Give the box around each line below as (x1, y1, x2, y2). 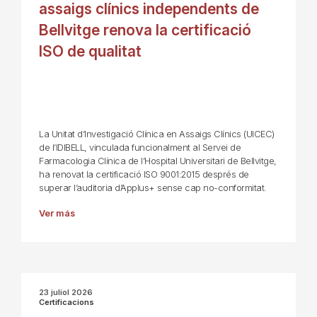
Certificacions (39, 297, 94, 308)
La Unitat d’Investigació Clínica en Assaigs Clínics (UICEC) (39, 129, 275, 140)
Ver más (39, 208, 75, 219)
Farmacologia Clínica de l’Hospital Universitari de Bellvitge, (39, 156, 277, 167)
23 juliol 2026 (39, 287, 93, 298)
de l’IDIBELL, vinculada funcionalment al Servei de (39, 142, 241, 154)
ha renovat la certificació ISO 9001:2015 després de (39, 169, 249, 180)
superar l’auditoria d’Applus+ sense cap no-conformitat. (39, 183, 267, 194)
